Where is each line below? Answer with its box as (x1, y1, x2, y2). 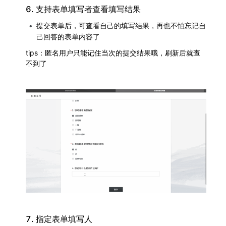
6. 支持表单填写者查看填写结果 (26, 4, 141, 14)
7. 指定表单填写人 (26, 214, 92, 224)
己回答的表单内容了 (36, 32, 100, 41)
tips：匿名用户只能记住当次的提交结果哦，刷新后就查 (26, 48, 200, 57)
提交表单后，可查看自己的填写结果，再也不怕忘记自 (36, 21, 206, 30)
